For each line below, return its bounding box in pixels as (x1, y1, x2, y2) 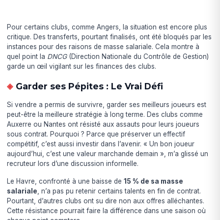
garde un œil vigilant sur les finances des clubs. (7, 62, 157, 70)
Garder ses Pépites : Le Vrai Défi (15, 81, 163, 91)
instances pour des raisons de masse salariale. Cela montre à (7, 42, 200, 51)
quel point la (7, 52, 48, 60)
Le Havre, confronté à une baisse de (7, 177, 124, 185)
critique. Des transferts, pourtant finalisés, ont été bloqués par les (7, 32, 212, 41)
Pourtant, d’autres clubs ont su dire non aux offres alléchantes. (7, 196, 205, 205)
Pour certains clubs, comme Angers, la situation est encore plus (7, 23, 208, 31)
